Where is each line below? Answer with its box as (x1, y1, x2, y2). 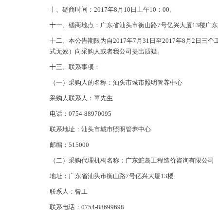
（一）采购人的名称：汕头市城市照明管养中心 (50, 79, 182, 86)
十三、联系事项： (50, 63, 100, 71)
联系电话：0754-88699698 (50, 203, 124, 211)
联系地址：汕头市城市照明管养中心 (50, 126, 151, 133)
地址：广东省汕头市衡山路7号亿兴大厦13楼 (50, 172, 174, 180)
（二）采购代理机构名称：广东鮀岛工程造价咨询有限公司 (50, 157, 214, 164)
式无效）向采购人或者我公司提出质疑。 (50, 48, 163, 55)
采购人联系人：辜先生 (50, 94, 113, 102)
